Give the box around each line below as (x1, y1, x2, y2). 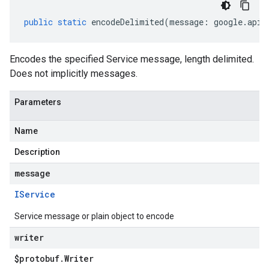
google (214, 16, 243, 28)
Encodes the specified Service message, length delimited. (10, 53, 254, 65)
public (24, 16, 53, 28)
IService (14, 189, 55, 200)
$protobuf (14, 253, 59, 264)
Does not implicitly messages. (10, 68, 138, 79)
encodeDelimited (91, 16, 164, 28)
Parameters (14, 97, 61, 107)
